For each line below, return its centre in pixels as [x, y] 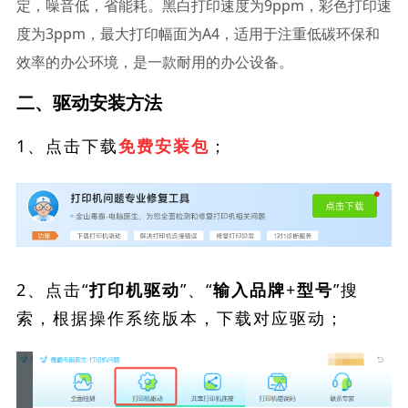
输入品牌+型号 [273, 290]
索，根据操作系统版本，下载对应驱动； [180, 317]
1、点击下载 [67, 146]
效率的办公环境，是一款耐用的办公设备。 [154, 62]
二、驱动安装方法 [89, 102]
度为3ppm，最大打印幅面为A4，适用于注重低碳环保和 [198, 34]
